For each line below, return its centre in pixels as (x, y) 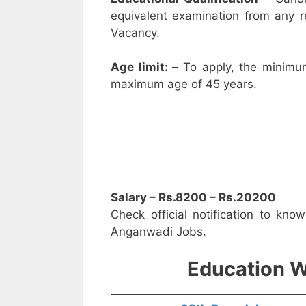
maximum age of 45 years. (184, 84)
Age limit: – (147, 67)
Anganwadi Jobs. (158, 231)
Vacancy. (135, 32)
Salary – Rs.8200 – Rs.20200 (193, 197)
